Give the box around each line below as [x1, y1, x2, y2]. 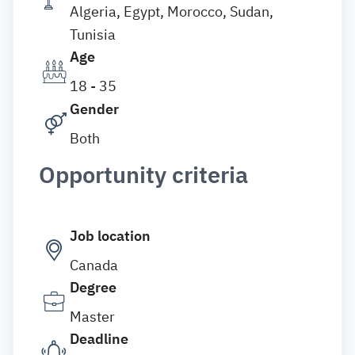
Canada [70, 254, 118, 276]
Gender [70, 98, 119, 120]
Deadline [70, 328, 128, 349]
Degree [70, 277, 116, 298]
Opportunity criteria [39, 158, 248, 193]
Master [70, 306, 115, 327]
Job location [70, 225, 151, 246]
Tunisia [70, 24, 116, 45]
